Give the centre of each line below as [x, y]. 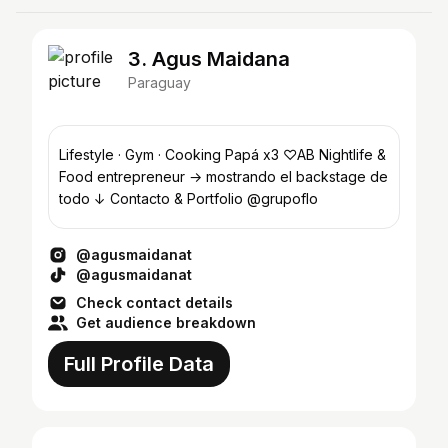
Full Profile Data [139, 364]
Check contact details [154, 302]
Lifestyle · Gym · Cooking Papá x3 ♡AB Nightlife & [222, 154]
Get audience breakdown [166, 322]
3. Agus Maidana [209, 59]
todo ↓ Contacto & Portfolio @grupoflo [188, 198]
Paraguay [159, 82]
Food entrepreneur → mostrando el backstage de [223, 176]
